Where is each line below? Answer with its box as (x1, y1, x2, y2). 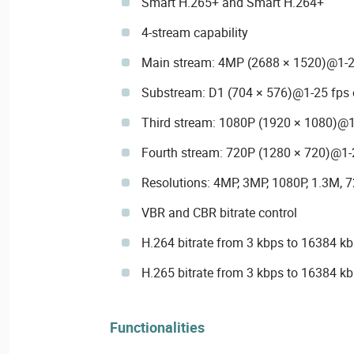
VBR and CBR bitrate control (141, 203, 297, 221)
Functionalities (109, 317, 205, 337)
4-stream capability (141, 23, 248, 41)
